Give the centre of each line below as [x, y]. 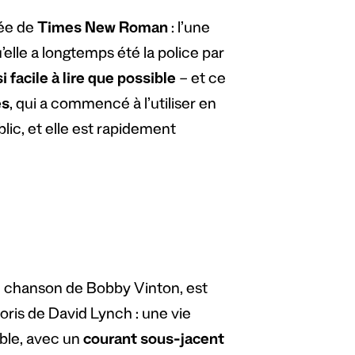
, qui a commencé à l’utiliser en [113, 106]
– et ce [200, 80]
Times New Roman [102, 30]
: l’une [189, 30]
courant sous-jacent [153, 342]
